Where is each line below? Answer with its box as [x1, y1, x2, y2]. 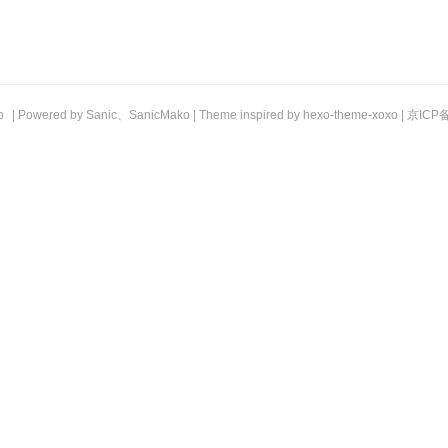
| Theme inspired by [190, 108, 303, 122]
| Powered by [9, 108, 86, 122]
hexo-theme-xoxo [303, 108, 398, 122]
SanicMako [129, 108, 190, 122]
